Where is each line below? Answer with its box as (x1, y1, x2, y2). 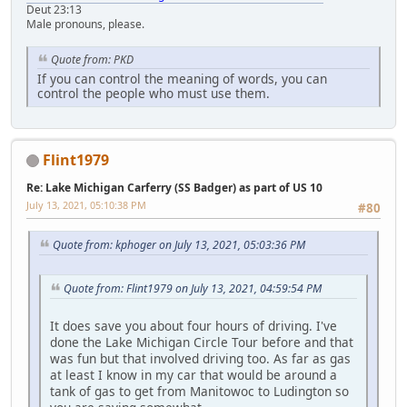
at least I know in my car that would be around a (50, 365, 337, 383)
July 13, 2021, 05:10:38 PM (26, 197, 146, 212)
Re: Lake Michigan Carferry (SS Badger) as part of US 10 (26, 179, 323, 195)
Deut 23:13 (26, 2, 82, 18)
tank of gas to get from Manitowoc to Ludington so (50, 382, 349, 400)
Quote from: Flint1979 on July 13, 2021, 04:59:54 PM (64, 280, 322, 296)
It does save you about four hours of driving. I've (50, 316, 337, 334)
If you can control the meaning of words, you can (37, 69, 327, 87)
